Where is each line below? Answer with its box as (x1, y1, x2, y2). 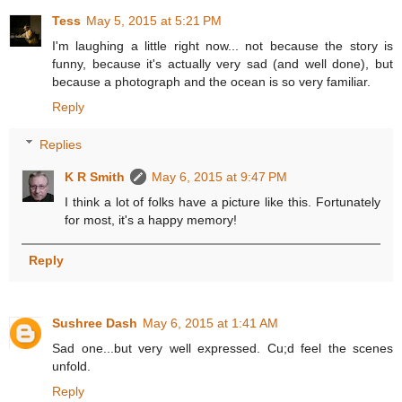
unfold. (52, 358, 91, 373)
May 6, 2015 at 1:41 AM (143, 315, 278, 330)
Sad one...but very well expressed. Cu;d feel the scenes (52, 340, 393, 355)
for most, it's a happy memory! (65, 212, 238, 227)
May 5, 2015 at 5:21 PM (86, 13, 222, 28)
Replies (39, 136, 83, 152)
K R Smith (65, 169, 126, 184)
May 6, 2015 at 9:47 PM (152, 169, 288, 184)
